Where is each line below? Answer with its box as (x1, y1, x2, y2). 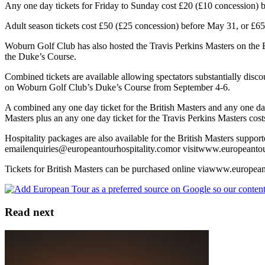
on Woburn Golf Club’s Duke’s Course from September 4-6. (5, 82, 230, 93)
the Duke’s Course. (5, 51, 76, 62)
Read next (5, 205, 54, 218)
